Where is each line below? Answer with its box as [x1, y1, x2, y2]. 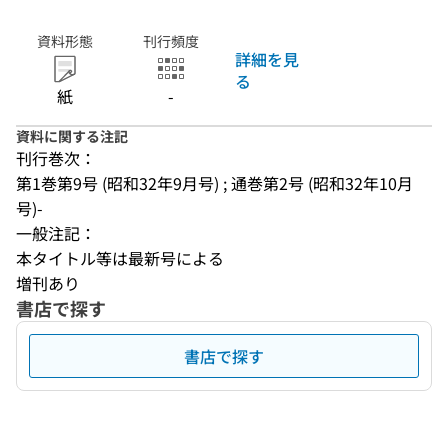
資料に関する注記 [16, 126, 128, 146]
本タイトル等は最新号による [16, 246, 224, 270]
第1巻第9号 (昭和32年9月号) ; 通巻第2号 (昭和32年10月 [16, 171, 413, 195]
